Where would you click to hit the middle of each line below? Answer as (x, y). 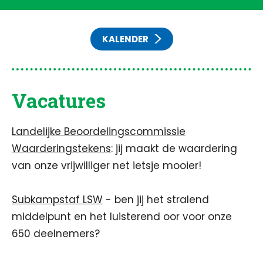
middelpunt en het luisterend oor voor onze (122, 217)
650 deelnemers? (56, 234)
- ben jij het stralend (156, 200)
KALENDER (125, 39)
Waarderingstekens (61, 149)
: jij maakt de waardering (174, 149)
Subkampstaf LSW (57, 200)
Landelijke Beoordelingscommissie (99, 131)
